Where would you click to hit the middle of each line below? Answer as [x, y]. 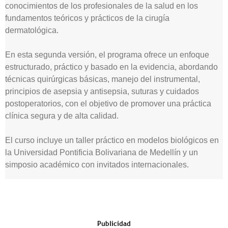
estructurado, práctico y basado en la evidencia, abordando [111, 67]
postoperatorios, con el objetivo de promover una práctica [108, 104]
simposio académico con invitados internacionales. [97, 165]
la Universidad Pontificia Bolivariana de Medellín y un [102, 152]
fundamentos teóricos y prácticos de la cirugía [87, 18]
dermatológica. [32, 30]
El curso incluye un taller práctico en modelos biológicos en [112, 140]
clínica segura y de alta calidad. [62, 116]
